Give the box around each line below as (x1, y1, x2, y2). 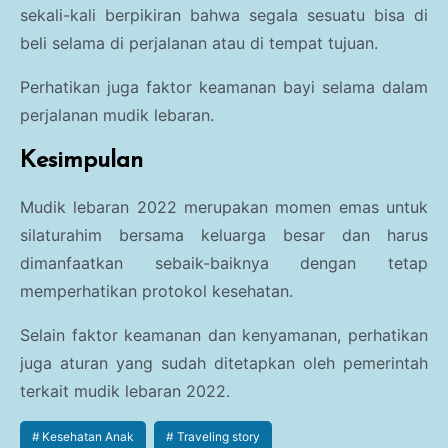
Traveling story (176, 429, 260, 445)
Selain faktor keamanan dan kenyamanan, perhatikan (20, 325, 428, 346)
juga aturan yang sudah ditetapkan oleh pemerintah (20, 353, 428, 374)
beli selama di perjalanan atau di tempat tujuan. (20, 33, 378, 54)
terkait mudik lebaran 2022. (20, 381, 230, 402)
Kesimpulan (20, 149, 143, 174)
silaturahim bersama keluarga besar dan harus (20, 225, 428, 246)
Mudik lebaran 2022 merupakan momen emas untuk (20, 197, 428, 218)
